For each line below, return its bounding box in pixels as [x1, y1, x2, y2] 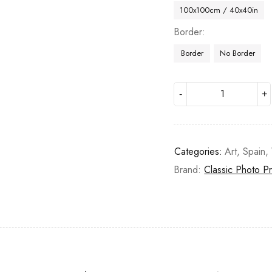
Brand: [174, 163, 205, 177]
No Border [220, 47, 256, 59]
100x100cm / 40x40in [180, 4, 259, 16]
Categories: [174, 144, 223, 158]
